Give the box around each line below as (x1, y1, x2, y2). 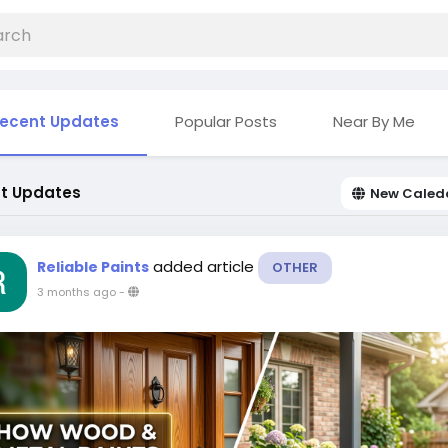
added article (153, 256, 258, 277)
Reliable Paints (37, 257, 149, 277)
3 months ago (37, 284, 116, 300)
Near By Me (333, 111, 415, 132)
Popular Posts (175, 111, 277, 132)
